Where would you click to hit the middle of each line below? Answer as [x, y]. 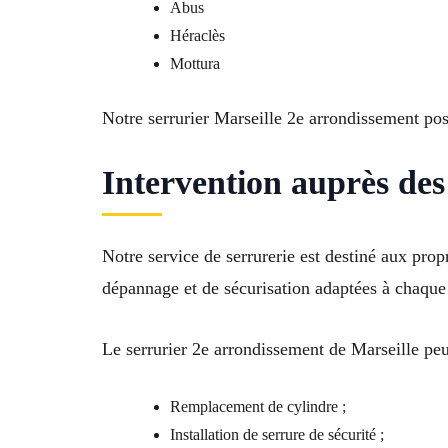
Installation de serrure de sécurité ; [277, 435]
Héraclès [197, 35]
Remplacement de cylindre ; [258, 407]
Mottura [195, 63]
